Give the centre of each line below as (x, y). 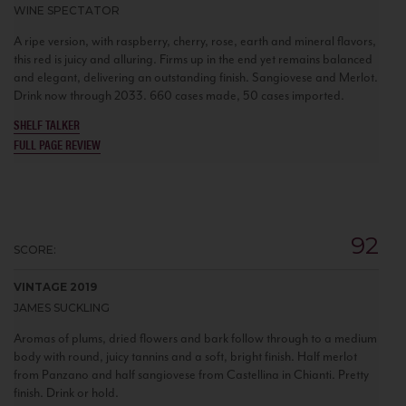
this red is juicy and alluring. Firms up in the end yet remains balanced (193, 59)
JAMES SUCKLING (62, 307)
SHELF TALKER (47, 124)
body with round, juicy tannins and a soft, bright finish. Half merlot (185, 356)
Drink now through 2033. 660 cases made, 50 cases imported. (179, 95)
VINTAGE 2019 (55, 286)
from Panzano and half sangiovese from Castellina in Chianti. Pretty (191, 374)
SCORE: (35, 249)
